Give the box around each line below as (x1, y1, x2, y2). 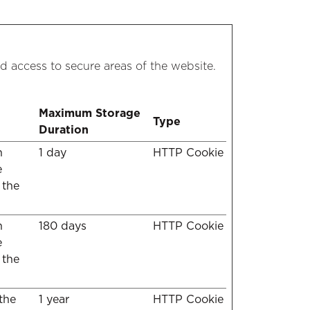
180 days (39, 219, 86, 232)
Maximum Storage (39, 107, 140, 120)
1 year (39, 293, 69, 306)
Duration (39, 123, 89, 136)
